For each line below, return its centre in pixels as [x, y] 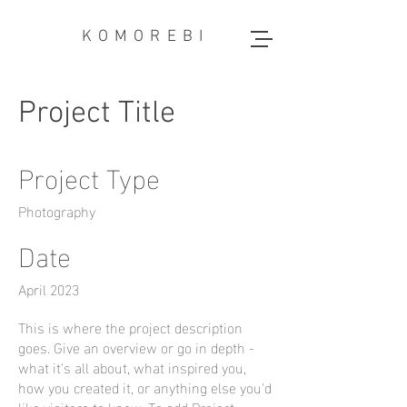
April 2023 [49, 288]
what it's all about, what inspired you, [132, 367]
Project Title [97, 114]
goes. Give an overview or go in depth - [136, 347]
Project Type [89, 176]
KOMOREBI [145, 37]
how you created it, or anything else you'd [145, 387]
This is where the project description [130, 327]
